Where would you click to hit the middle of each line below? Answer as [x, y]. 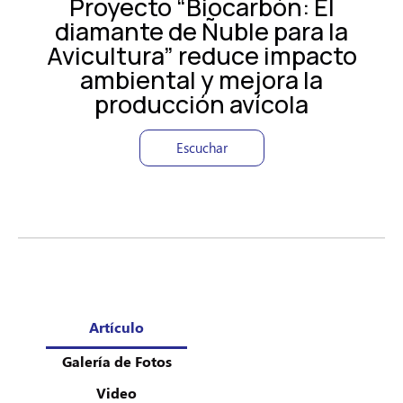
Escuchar [201, 148]
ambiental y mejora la [201, 80]
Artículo [116, 327]
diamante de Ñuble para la [201, 31]
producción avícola [201, 104]
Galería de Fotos [116, 361]
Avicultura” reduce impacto [201, 56]
